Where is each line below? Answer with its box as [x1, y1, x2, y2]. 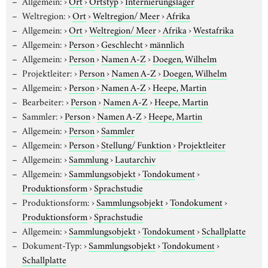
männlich [149, 36, 184, 50]
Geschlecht [100, 36, 143, 50]
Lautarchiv [114, 151, 156, 165]
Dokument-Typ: [22, 237, 82, 251]
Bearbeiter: [22, 94, 64, 108]
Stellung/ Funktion [100, 137, 171, 151]
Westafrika [193, 22, 234, 36]
